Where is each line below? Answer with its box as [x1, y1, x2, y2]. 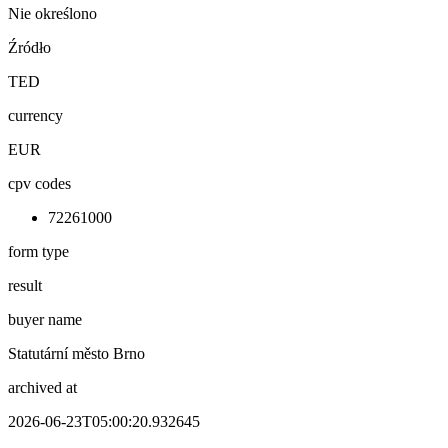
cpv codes [8, 174, 71, 192]
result [8, 276, 42, 294]
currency [8, 106, 63, 124]
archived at [8, 378, 77, 396]
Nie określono [8, 4, 97, 22]
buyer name [8, 310, 82, 328]
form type [8, 242, 69, 260]
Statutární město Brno [8, 344, 145, 362]
